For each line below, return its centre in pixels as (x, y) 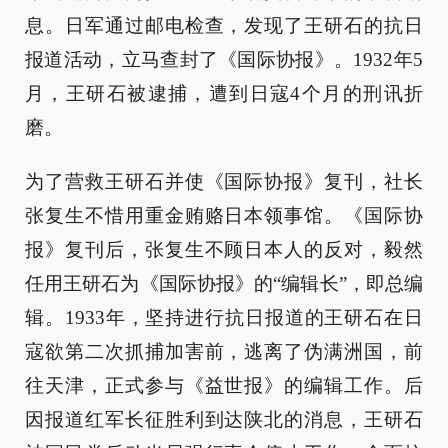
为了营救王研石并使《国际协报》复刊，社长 (224, 182)
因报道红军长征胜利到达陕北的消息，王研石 (224, 420)
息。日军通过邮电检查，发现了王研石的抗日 (224, 26)
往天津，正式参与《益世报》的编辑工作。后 (224, 386)
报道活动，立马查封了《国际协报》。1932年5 (224, 60)
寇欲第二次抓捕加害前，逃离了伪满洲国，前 (224, 352)
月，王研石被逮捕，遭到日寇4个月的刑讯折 (224, 94)
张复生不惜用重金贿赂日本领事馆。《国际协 (224, 216)
